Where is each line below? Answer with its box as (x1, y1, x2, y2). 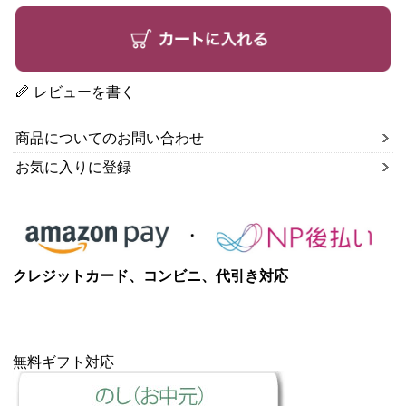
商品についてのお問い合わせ (15, 130, 204, 147)
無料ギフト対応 (13, 353, 114, 370)
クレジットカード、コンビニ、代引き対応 (13, 267, 288, 284)
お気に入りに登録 (15, 159, 131, 176)
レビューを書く (34, 84, 135, 101)
